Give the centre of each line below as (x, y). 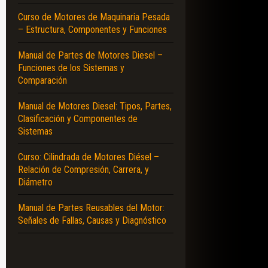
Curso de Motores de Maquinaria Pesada (94, 17)
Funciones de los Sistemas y (71, 68)
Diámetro (35, 182)
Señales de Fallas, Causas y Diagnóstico (92, 220)
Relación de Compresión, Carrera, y (83, 169)
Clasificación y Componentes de (78, 118)
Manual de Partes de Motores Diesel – (90, 55)
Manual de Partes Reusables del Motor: (91, 208)
